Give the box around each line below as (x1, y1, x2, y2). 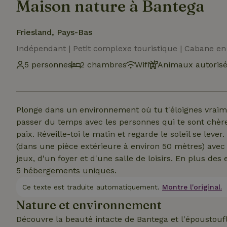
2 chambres (80, 60, 127, 69)
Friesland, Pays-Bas (16, 27, 92, 37)
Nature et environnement (16, 198, 162, 212)
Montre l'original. (162, 183, 222, 191)
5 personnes (24, 60, 72, 69)
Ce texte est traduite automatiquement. (22, 183, 160, 191)
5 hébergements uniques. (16, 166, 117, 175)
